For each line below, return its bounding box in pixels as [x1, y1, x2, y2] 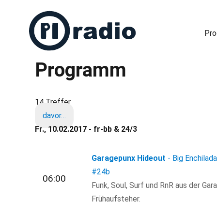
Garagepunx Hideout [92, 154, 166, 163]
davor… [43, 111, 66, 120]
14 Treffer [35, 97, 71, 107]
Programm [35, 59, 126, 81]
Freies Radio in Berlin [29, 61, 87, 68]
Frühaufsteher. [92, 194, 141, 203]
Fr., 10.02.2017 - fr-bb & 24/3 [35, 124, 137, 134]
